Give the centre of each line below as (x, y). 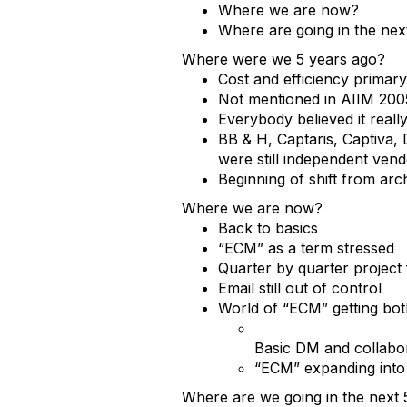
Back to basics (268, 228)
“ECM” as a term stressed (306, 248)
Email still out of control (300, 288)
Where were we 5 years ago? (283, 59)
